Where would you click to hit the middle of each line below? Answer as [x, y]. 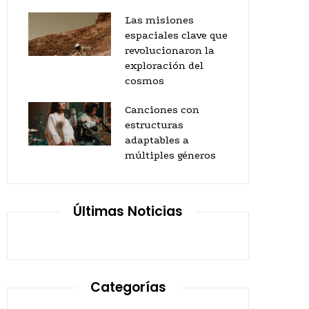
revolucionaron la [170, 50]
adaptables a [157, 140]
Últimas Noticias [128, 211]
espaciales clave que [176, 35]
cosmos [144, 81]
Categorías [128, 287]
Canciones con [162, 110]
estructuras [154, 125]
